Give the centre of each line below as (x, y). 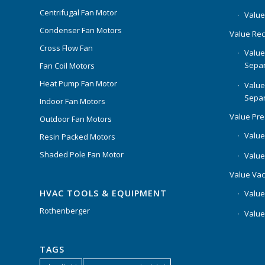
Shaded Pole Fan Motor (82, 154)
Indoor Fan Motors (72, 101)
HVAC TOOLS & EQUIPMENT (103, 193)
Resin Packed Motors (77, 136)
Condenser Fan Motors (81, 30)
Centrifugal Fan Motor (78, 12)
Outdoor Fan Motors (76, 119)
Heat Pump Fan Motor (78, 83)
